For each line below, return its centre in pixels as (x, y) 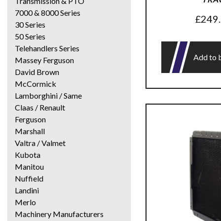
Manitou (29, 166)
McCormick (36, 83)
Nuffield (29, 178)
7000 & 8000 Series (48, 12)
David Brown (37, 72)
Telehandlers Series (47, 48)
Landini (27, 190)
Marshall (30, 131)
